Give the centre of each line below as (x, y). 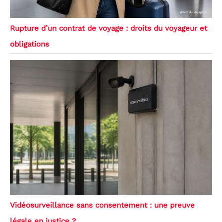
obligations (29, 44)
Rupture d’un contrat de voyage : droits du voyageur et (109, 28)
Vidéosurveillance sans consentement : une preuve (102, 205)
